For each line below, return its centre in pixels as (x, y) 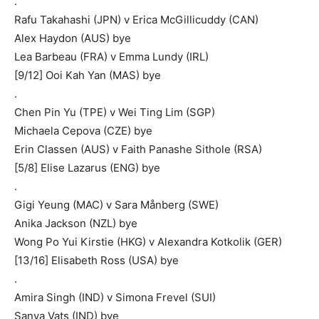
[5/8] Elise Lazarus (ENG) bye (87, 167)
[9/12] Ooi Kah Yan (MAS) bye (88, 75)
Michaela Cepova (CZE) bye (83, 130)
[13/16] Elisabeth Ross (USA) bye (96, 260)
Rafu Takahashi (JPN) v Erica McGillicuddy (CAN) (136, 19)
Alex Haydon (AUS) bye (73, 38)
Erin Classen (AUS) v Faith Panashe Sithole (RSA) (138, 149)
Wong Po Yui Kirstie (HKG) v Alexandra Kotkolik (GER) (148, 241)
